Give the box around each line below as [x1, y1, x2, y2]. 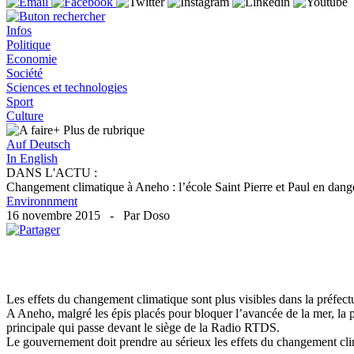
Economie [6, 52, 57, 66]
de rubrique [88, 123, 145, 137]
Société [6, 66, 43, 80]
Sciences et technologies [6, 81, 127, 94]
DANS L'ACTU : [6, 166, 97, 179]
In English [6, 152, 58, 165]
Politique [6, 38, 51, 51]
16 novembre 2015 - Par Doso [6, 209, 170, 222]
